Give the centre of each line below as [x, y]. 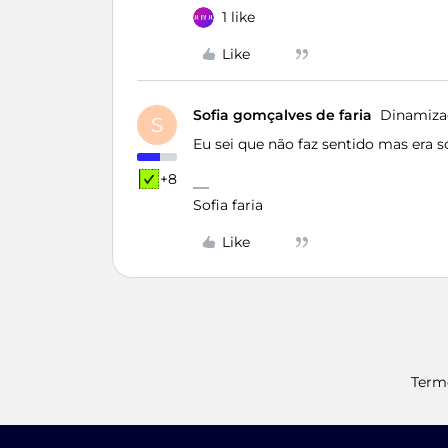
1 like [238, 17]
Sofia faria [228, 205]
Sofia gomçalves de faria [282, 115]
